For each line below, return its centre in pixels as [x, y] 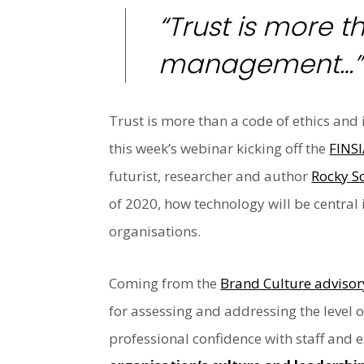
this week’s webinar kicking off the [219, 148]
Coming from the [165, 283]
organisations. [155, 231]
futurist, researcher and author [210, 175]
